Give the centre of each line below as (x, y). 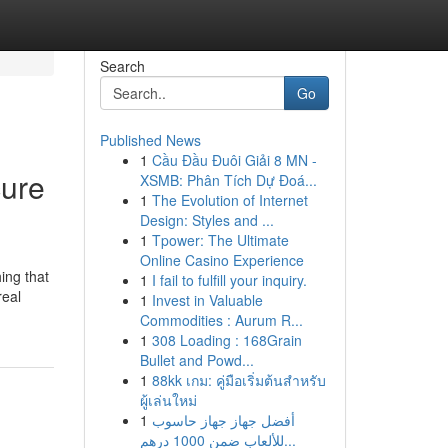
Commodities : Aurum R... (221, 320)
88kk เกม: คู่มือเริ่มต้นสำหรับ (238, 380)
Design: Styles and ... (206, 220)
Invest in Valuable (207, 300)
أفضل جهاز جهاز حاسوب (223, 420)
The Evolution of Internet (229, 200)
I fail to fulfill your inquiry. (229, 280)
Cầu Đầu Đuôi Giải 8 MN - (234, 160)
